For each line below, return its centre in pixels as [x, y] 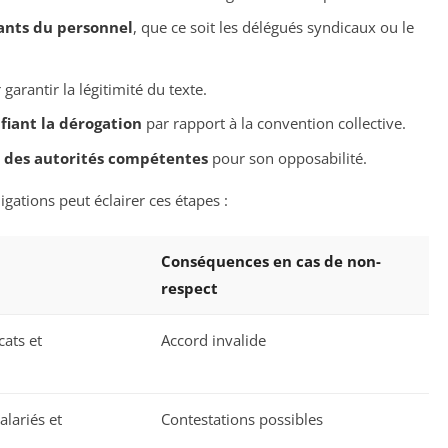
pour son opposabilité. [287, 157]
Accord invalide [213, 340]
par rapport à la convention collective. [273, 123]
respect [189, 288]
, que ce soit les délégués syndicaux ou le [273, 27]
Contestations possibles [242, 419]
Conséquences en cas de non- [271, 261]
